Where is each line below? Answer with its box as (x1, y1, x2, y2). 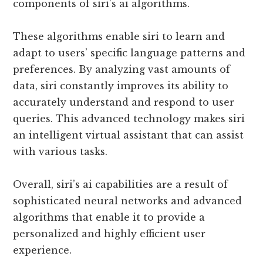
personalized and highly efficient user (13, 227, 206, 240)
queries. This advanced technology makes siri (13, 112, 245, 124)
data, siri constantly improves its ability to (13, 79, 229, 92)
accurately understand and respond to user (13, 96, 235, 108)
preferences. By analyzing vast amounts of (13, 63, 231, 75)
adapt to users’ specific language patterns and (13, 46, 246, 59)
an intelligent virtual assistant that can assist (13, 129, 244, 141)
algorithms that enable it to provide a (13, 211, 205, 223)
